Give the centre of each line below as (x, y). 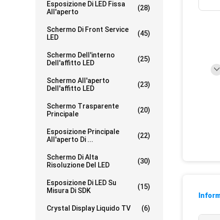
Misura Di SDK (69, 191)
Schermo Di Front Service (88, 29)
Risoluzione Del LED (78, 165)
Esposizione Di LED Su (82, 183)
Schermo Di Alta (72, 157)
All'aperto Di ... (70, 139)
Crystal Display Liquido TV (89, 208)
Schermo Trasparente (83, 106)
